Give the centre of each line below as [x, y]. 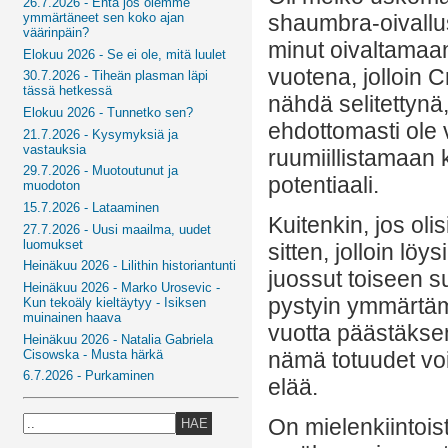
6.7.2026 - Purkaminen [89, 376]
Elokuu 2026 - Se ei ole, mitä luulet [125, 54]
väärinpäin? [56, 32]
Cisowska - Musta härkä [93, 354]
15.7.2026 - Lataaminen [91, 207]
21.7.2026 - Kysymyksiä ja [101, 134]
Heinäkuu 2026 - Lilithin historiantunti [130, 266]
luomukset [53, 244]
